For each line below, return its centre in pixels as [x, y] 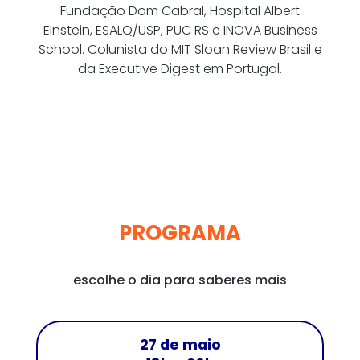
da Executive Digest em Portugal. [180, 69]
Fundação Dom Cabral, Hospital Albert [180, 11]
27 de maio [180, 345]
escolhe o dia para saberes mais [180, 280]
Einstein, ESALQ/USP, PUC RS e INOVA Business [180, 31]
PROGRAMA [180, 233]
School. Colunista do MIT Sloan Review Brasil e [180, 50]
